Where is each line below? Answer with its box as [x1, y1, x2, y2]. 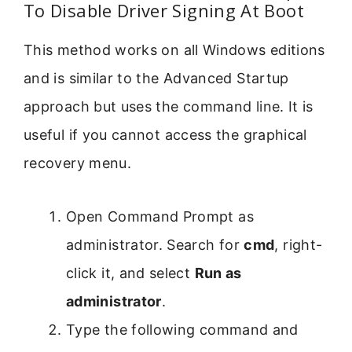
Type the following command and [66, 321, 299, 339]
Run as [194, 265, 242, 282]
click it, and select [66, 265, 195, 282]
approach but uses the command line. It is [24, 97, 313, 115]
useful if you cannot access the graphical [24, 126, 307, 143]
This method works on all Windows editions [24, 41, 325, 58]
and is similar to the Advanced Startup [24, 69, 289, 86]
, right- [274, 236, 323, 254]
